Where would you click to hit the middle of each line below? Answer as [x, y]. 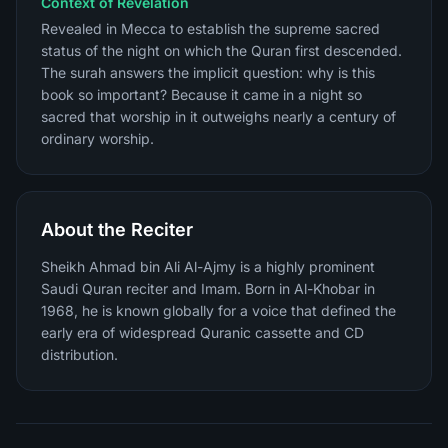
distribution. [79, 354]
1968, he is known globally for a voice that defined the [218, 310]
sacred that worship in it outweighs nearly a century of [218, 116]
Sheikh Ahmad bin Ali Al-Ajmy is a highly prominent [208, 266]
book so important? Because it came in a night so [201, 94]
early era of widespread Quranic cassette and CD [202, 332]
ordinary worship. [97, 138]
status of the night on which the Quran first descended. [221, 50]
